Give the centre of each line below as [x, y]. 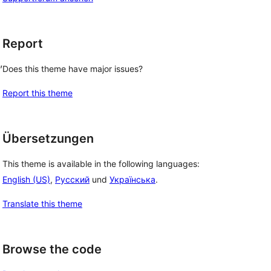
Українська [132, 179]
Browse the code [52, 249]
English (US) [26, 179]
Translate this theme [42, 203]
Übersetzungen [48, 139]
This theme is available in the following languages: [101, 163]
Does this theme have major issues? [73, 69]
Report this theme [38, 93]
